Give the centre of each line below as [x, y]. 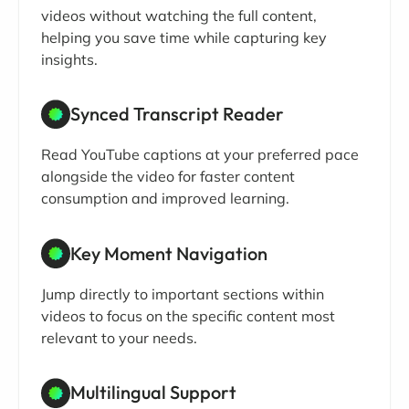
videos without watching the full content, [179, 15]
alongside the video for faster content [168, 177]
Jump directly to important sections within [183, 294]
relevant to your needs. [119, 337]
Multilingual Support [153, 393]
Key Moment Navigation [169, 253]
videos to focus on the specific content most [188, 315]
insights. [69, 59]
